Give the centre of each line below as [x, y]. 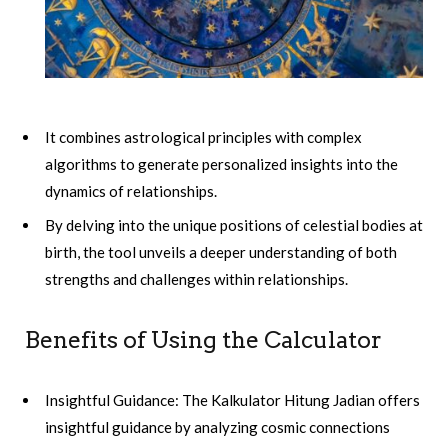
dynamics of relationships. [131, 190]
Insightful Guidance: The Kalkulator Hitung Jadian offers [232, 400]
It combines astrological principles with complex [203, 136]
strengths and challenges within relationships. [196, 279]
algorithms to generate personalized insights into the [221, 163]
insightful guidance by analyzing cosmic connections [217, 427]
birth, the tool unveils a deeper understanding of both [221, 252]
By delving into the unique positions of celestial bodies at [234, 225]
